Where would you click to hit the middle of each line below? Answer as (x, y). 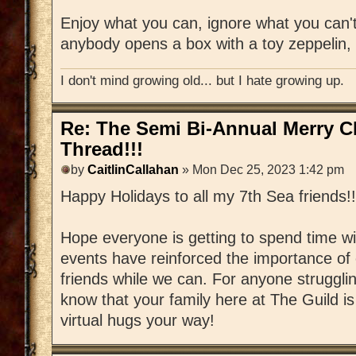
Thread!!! (102, 149)
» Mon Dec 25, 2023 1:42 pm (261, 170)
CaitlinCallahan (133, 170)
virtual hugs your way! (137, 321)
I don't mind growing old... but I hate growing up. (202, 80)
